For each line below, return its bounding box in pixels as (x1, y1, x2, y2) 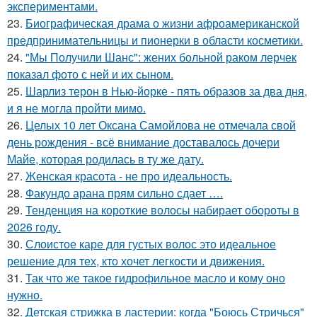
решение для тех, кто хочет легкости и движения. (7, 252, 265, 269)
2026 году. (7, 218, 61, 235)
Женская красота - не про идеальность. (25, 167, 232, 184)
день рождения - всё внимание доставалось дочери (7, 133, 279, 150)
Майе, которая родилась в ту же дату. (7, 150, 204, 167)
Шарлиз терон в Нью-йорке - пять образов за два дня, (25, 82, 307, 99)
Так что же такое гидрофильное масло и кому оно (25, 269, 285, 286)
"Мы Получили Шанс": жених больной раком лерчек (25, 48, 296, 65)
